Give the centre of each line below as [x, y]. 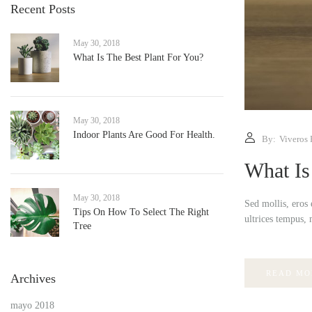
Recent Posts [43, 9]
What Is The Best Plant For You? [138, 57]
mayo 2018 [32, 305]
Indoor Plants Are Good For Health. [144, 134]
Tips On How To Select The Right [141, 212]
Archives [33, 278]
